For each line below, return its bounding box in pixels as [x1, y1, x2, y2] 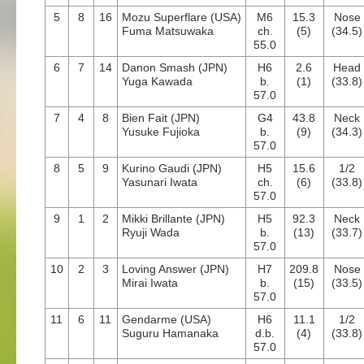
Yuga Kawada [122, 75, 193, 88]
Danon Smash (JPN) [122, 61, 227, 74]
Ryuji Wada [122, 226, 180, 239]
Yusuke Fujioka [122, 125, 200, 138]
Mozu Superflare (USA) [122, 11, 241, 24]
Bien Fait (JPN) [122, 111, 200, 124]
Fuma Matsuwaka [122, 24, 214, 37]
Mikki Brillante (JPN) [122, 212, 225, 225]
